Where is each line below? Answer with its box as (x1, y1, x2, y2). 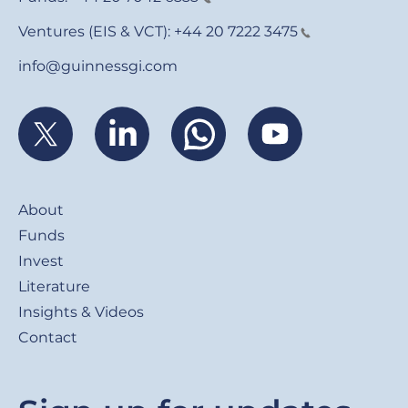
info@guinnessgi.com (18, 56, 178, 75)
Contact (18, 328, 77, 346)
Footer (18, 169, 127, 210)
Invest (18, 251, 64, 270)
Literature (18, 277, 90, 295)
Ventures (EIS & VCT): (18, 22, 174, 40)
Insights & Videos (18, 302, 144, 321)
